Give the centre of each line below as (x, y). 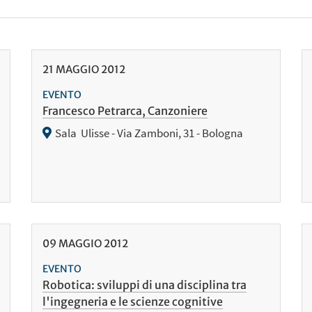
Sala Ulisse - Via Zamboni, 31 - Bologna (150, 133)
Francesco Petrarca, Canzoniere (125, 111)
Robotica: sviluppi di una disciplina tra (144, 285)
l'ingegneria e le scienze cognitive (132, 302)
